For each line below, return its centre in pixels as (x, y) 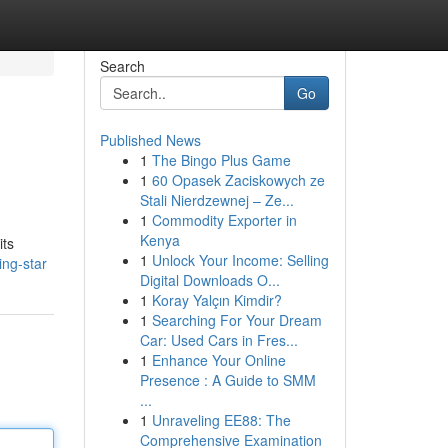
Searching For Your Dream (236, 320)
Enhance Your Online (218, 360)
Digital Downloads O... (209, 280)
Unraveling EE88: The (221, 420)
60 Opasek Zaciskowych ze (238, 180)
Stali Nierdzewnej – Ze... (216, 200)
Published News (150, 140)
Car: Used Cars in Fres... (218, 340)
